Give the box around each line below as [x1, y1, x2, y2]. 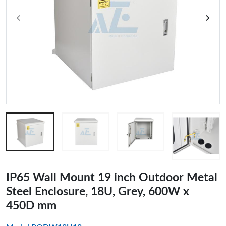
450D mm [6, 199, 56, 212]
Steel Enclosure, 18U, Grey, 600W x [6, 185, 189, 198]
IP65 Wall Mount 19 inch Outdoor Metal [6, 171, 217, 184]
